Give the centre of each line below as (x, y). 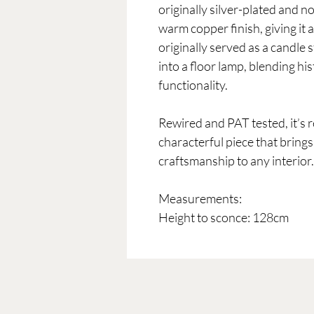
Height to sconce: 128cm (224, 217)
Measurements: (200, 198)
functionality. (193, 84)
